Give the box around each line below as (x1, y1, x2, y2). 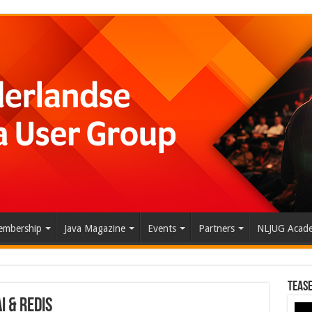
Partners (198, 223, 235, 234)
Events (147, 223, 176, 234)
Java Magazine (63, 223, 125, 234)
